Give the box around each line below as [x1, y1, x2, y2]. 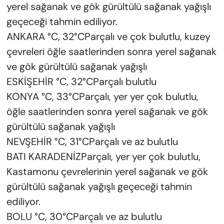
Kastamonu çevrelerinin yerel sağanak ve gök [6, 165, 208, 178]
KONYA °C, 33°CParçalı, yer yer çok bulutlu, [6, 90, 198, 103]
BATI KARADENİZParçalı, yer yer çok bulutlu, [6, 150, 200, 163]
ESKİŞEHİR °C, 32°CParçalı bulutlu [6, 75, 156, 88]
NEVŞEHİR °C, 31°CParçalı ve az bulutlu [6, 135, 178, 148]
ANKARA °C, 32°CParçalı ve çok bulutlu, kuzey [6, 30, 210, 43]
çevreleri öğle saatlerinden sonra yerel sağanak [6, 45, 216, 58]
